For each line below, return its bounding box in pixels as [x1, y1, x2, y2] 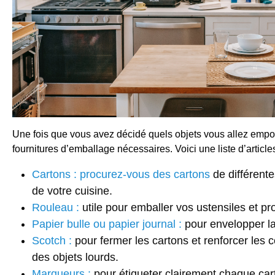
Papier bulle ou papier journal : [32, 218, 182, 231]
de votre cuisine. [32, 185, 112, 198]
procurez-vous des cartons [80, 168, 210, 181]
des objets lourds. [32, 251, 118, 264]
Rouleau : [32, 201, 79, 214]
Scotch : [32, 234, 72, 247]
